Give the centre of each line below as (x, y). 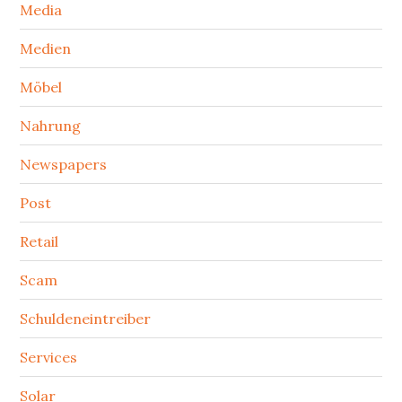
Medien (46, 48)
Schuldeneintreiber (86, 319)
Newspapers (64, 164)
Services (49, 357)
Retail (39, 241)
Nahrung (51, 126)
